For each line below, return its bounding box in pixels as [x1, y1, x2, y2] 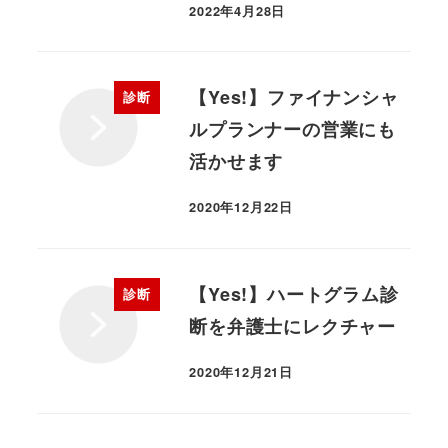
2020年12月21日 [189, 363, 293, 382]
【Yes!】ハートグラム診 [189, 280, 399, 307]
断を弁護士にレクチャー [189, 312, 396, 339]
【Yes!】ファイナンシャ [189, 84, 399, 111]
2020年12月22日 [189, 198, 293, 217]
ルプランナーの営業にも [189, 116, 396, 143]
